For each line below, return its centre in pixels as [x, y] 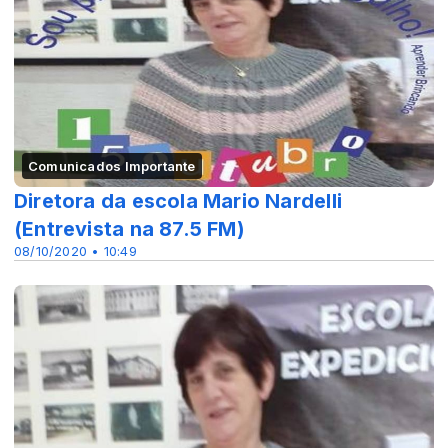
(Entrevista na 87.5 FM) [129, 229]
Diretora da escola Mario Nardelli [178, 201]
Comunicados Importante [112, 166]
